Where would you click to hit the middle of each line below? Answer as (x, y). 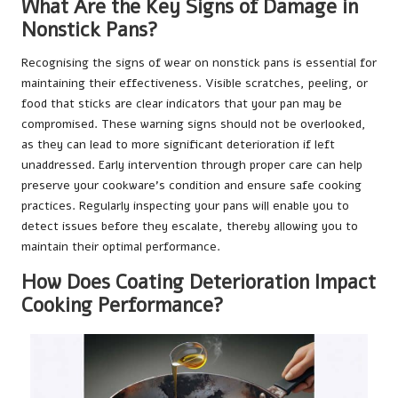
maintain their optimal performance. (121, 246)
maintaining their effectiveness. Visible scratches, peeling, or (195, 83)
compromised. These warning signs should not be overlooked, (194, 123)
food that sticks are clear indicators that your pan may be (182, 103)
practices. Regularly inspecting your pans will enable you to (185, 205)
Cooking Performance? (123, 305)
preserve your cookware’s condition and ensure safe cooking (191, 185)
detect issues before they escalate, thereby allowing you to (190, 226)
